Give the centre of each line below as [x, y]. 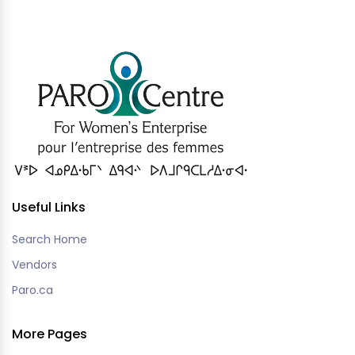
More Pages [50, 334]
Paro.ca [32, 290]
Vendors [34, 264]
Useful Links [49, 207]
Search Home [50, 239]
